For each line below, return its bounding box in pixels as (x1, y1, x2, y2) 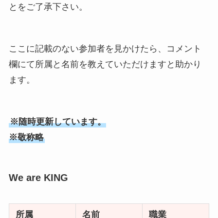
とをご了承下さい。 (8, 2, 88, 12)
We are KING (8, 172, 68, 183)
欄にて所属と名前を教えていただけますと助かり (8, 59, 201, 70)
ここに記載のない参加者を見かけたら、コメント (8, 44, 201, 54)
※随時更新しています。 (9, 116, 106, 127)
